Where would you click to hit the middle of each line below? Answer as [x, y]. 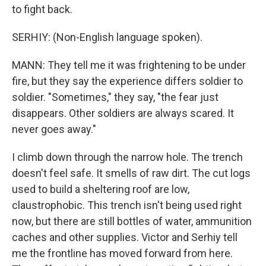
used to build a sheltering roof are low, [101, 189]
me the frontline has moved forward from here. [122, 253]
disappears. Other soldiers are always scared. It [123, 113]
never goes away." [54, 129]
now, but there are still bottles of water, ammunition [132, 221]
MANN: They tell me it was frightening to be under [129, 65]
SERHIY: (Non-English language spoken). [107, 37]
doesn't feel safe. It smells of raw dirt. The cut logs [131, 173]
